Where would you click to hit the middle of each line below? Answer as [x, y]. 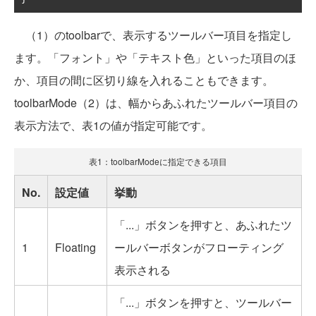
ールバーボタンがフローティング [199, 247]
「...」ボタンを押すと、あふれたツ [203, 224]
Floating [75, 247]
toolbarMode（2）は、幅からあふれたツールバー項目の [156, 102]
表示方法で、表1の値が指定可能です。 [113, 125]
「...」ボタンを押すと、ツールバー [203, 302]
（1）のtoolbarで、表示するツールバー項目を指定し [153, 35]
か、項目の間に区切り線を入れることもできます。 [144, 80]
